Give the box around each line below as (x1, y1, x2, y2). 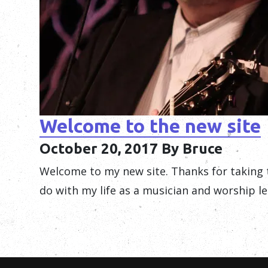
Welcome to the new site (39, 114, 261, 136)
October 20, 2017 (39, 140, 158, 157)
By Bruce (161, 140, 223, 157)
